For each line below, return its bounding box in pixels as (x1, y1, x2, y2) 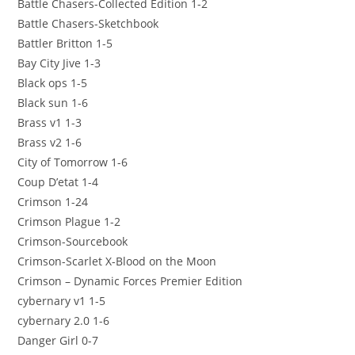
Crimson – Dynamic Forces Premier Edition (17, 273, 243, 288)
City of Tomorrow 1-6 (17, 154, 128, 170)
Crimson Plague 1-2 (17, 213, 121, 229)
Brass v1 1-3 (17, 114, 82, 130)
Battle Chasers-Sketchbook (17, 15, 159, 31)
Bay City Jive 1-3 (17, 55, 101, 71)
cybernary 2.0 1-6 (17, 312, 110, 328)
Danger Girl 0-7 (17, 332, 99, 348)
